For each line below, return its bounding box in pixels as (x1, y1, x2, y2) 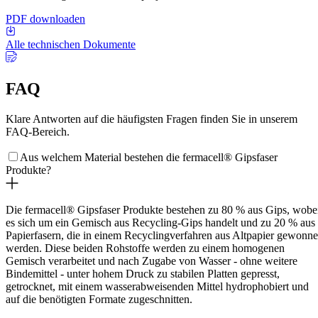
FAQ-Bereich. (6, 126, 70, 138)
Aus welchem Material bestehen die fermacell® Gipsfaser (20, 151, 278, 163)
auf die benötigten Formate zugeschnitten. (6, 293, 192, 305)
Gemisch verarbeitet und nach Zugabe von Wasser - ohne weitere (6, 255, 297, 267)
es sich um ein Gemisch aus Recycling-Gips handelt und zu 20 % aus (6, 216, 315, 229)
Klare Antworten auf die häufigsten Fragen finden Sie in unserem (6, 113, 297, 125)
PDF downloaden (6, 13, 85, 26)
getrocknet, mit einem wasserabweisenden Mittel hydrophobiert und (6, 280, 309, 292)
